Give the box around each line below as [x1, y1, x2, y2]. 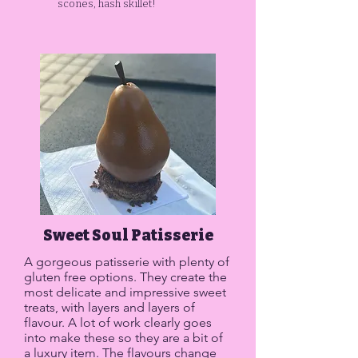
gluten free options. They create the [24, 269, 227, 284]
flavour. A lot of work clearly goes [24, 315, 212, 330]
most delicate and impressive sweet [24, 284, 226, 300]
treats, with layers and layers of [24, 300, 195, 315]
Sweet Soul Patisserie [42, 226, 213, 245]
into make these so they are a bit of [24, 330, 223, 345]
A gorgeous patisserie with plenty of [24, 254, 229, 269]
